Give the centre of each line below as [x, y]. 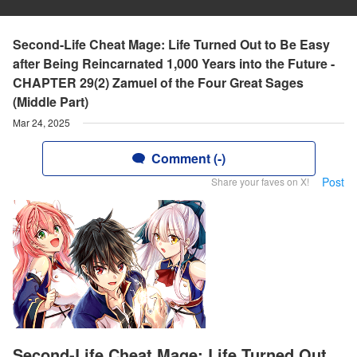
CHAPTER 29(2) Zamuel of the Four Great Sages [158, 82]
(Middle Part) [51, 102]
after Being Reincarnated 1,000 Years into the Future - [174, 63]
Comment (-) [188, 158]
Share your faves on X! [260, 181]
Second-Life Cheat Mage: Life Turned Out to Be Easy [171, 44]
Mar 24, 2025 [41, 122]
